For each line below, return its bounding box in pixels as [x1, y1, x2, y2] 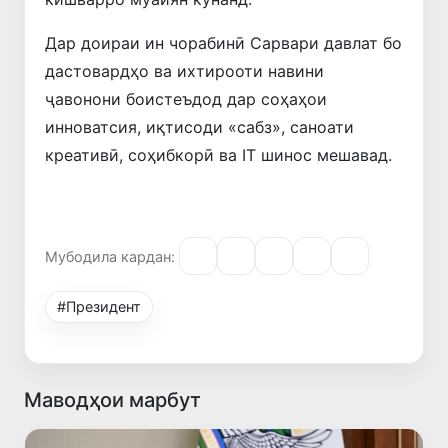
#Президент [57, 298, 142, 316]
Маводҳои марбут [24, 388, 201, 413]
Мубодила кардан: [45, 247, 175, 265]
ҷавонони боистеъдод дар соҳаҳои [45, 89, 327, 110]
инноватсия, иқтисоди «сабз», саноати [45, 117, 354, 138]
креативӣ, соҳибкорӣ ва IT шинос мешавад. [45, 145, 392, 166]
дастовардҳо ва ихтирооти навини [45, 61, 324, 82]
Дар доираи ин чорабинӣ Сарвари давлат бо [45, 33, 402, 54]
